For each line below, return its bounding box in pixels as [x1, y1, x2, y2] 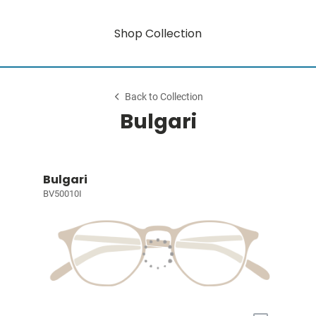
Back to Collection [125, 91, 204, 103]
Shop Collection [114, 25, 202, 42]
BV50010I [42, 188, 82, 199]
